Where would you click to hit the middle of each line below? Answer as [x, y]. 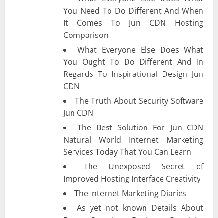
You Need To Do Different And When [133, 10]
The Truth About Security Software [139, 100]
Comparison [86, 35]
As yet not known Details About [140, 208]
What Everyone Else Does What [140, 49]
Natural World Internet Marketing [133, 139]
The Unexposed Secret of [144, 166]
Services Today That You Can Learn [127, 152]
